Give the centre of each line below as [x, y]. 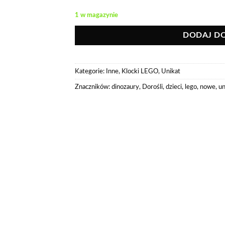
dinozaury [125, 87]
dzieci [174, 87]
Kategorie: [90, 72]
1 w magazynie [96, 15]
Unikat [171, 72]
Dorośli [152, 87]
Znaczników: [93, 87]
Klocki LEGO [140, 72]
